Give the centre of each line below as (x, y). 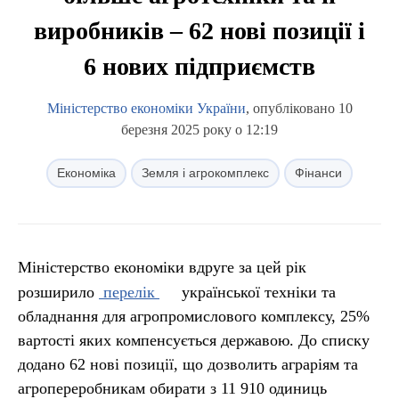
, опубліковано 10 (299, 108)
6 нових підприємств (199, 66)
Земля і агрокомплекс (205, 173)
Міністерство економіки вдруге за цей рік (162, 267)
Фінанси (318, 173)
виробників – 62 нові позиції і (199, 31)
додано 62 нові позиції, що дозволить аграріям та (188, 364)
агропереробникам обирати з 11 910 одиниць (172, 388)
